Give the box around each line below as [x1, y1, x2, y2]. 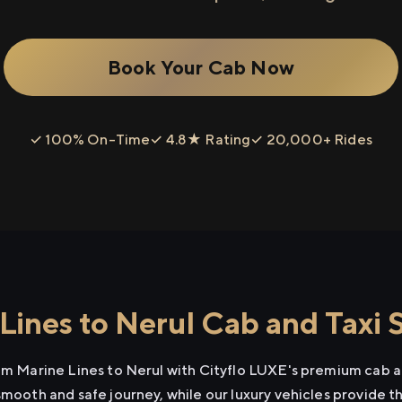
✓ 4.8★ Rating [150, 131, 251, 148]
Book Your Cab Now [108, 55, 294, 79]
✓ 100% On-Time [30, 131, 151, 148]
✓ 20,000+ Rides [250, 131, 372, 148]
